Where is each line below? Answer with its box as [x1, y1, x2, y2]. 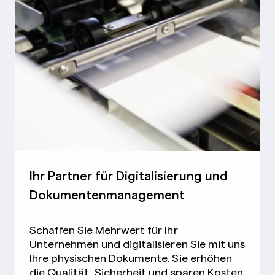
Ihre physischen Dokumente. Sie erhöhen [29, 250, 232, 265]
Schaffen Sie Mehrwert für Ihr [29, 222, 178, 237]
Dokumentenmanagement [29, 185, 185, 203]
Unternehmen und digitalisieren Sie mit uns [29, 236, 245, 251]
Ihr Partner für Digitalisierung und [29, 166, 228, 184]
